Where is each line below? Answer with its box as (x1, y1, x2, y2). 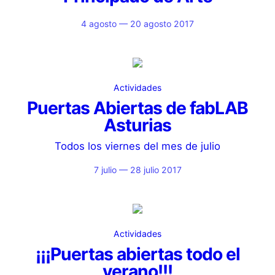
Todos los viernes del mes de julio (55, 140, 220, 152)
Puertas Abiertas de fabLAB (27, 98, 248, 118)
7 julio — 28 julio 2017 (93, 165, 182, 175)
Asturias (104, 115, 171, 136)
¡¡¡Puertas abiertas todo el (35, 244, 240, 265)
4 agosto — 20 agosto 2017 (81, 18, 194, 29)
